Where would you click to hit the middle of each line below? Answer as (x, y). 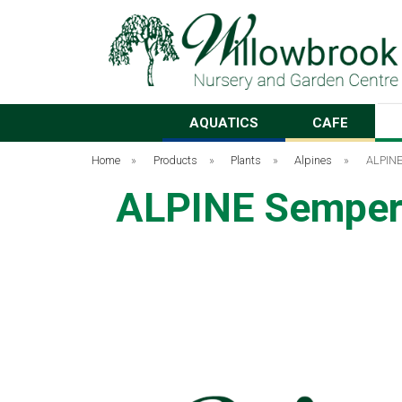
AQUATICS (224, 123)
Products (176, 160)
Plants (246, 160)
